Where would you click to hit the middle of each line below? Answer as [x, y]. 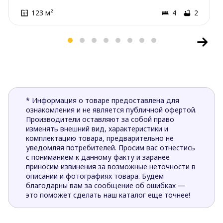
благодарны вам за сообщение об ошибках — [106, 185]
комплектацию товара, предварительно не [100, 138]
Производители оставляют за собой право [100, 119]
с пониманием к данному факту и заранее [98, 157]
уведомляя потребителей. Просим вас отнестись [111, 147]
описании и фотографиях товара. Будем [95, 176]
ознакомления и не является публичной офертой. [111, 110]
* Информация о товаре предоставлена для [103, 100]
